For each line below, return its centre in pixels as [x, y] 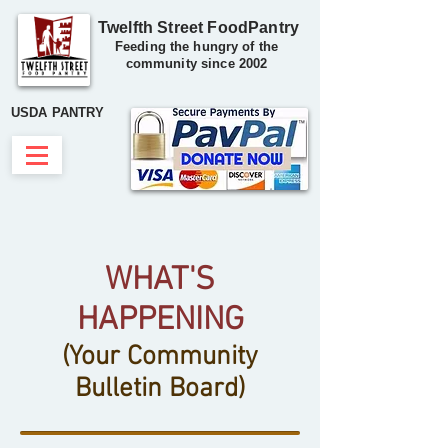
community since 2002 [196, 63]
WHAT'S [160, 281]
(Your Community [160, 357]
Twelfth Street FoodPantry [198, 27]
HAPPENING [160, 321]
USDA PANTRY [58, 112]
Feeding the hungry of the [196, 46]
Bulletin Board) [160, 389]
